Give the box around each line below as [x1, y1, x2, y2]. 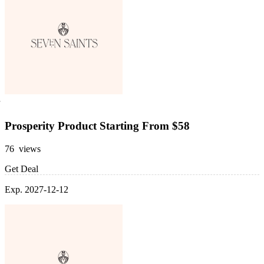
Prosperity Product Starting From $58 [5, 120, 190, 133]
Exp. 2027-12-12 [5, 184, 68, 194]
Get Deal [5, 163, 38, 174]
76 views [5, 143, 41, 154]
